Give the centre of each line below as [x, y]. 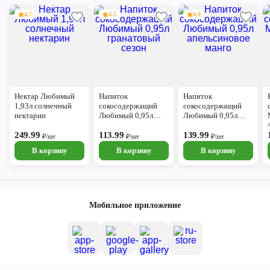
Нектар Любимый [45, 96]
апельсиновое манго [217, 125]
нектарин [30, 115]
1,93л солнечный [43, 106]
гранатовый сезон [129, 125]
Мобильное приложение [135, 205]
